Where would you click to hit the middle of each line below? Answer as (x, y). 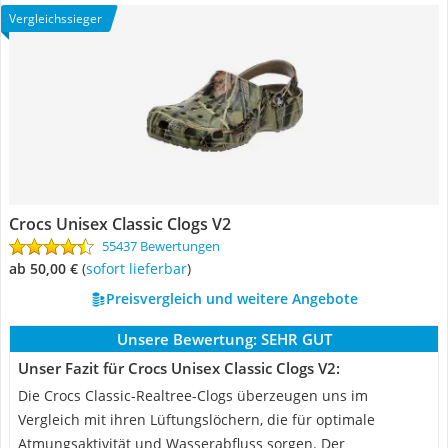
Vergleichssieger (55, 18)
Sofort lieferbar (140, 268)
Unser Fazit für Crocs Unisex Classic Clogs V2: (179, 368)
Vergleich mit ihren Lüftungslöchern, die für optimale (196, 419)
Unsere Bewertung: (186, 339)
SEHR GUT (296, 339)
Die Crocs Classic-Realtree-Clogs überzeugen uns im (193, 395)
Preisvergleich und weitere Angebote (231, 298)
